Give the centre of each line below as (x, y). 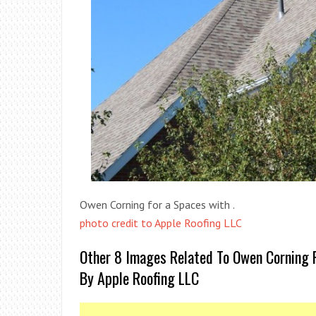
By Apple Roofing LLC (139, 278)
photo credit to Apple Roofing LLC (161, 223)
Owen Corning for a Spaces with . (157, 205)
